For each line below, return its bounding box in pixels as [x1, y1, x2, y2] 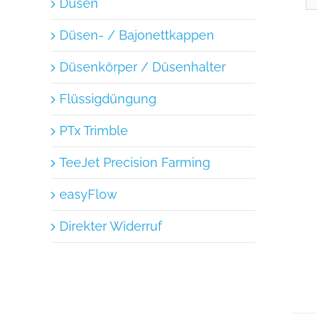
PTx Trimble [59, 122, 128, 138]
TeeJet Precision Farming [59, 154, 210, 170]
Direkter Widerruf [59, 218, 162, 234]
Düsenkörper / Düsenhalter [59, 59, 226, 74]
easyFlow [59, 186, 117, 202]
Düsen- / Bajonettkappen [59, 27, 214, 42]
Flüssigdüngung [59, 91, 156, 106]
